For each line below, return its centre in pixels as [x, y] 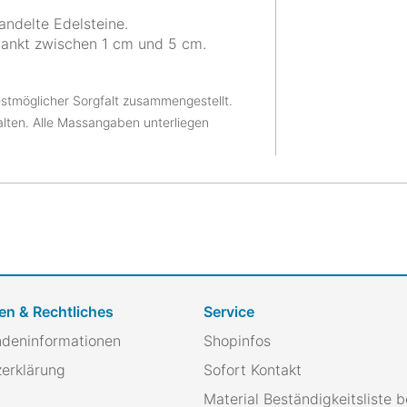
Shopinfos [237, 341]
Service [229, 312]
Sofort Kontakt [253, 370]
